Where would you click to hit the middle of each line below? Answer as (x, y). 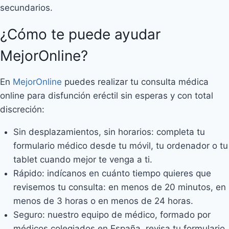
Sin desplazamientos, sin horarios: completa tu (109, 132)
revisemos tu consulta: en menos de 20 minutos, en (119, 187)
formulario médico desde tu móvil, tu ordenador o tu (120, 145)
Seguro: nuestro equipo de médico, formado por (112, 214)
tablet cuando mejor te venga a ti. (83, 159)
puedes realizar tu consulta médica (135, 82)
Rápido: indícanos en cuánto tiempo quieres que (112, 173)
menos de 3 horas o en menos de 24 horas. (103, 201)
